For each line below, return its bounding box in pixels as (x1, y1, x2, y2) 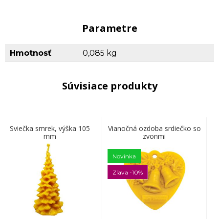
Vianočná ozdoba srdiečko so (108, 124, 201, 133)
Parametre (82, 22, 137, 35)
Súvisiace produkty (62, 79, 157, 92)
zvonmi (143, 131, 166, 141)
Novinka (112, 153, 136, 160)
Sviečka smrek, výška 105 (9, 124, 90, 133)
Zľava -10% (112, 169, 143, 176)
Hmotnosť (10, 48, 51, 58)
